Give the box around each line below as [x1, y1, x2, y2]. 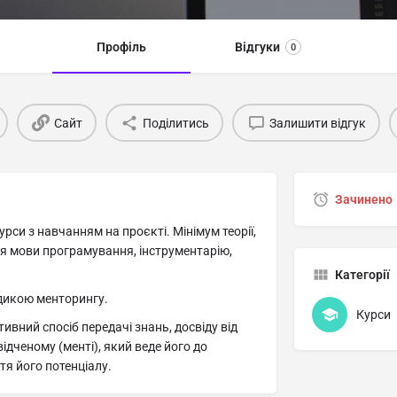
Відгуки [234, 40, 280, 55]
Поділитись [142, 115, 209, 130]
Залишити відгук [269, 115, 366, 130]
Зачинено [334, 192, 393, 207]
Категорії [334, 268, 390, 283]
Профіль [96, 40, 146, 55]
